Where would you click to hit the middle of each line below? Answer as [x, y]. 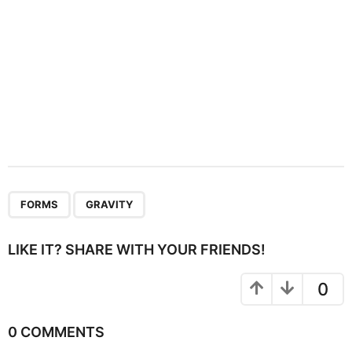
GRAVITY [109, 204]
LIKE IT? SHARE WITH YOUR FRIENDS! [137, 250]
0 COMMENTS [56, 332]
